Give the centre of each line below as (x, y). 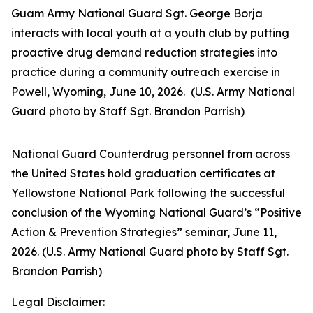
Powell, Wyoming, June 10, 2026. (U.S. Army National (153, 92)
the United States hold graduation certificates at (143, 173)
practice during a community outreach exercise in (146, 72)
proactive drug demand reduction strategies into (144, 52)
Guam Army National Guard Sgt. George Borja (137, 13)
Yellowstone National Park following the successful (148, 193)
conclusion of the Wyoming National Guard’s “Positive (156, 212)
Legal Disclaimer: (58, 302)
